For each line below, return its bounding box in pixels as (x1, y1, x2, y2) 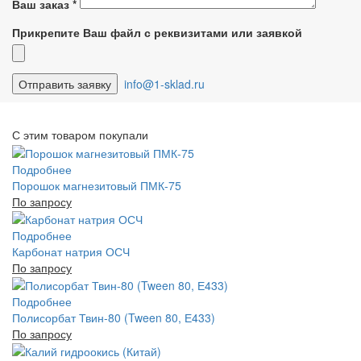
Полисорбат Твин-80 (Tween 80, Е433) (12, 309, 215, 326)
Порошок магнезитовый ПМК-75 (12, 176, 181, 193)
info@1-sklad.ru (121, 76, 205, 93)
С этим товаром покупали (12, 127, 148, 143)
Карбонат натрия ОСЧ (12, 243, 130, 259)
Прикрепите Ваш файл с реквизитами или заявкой (12, 24, 302, 41)
